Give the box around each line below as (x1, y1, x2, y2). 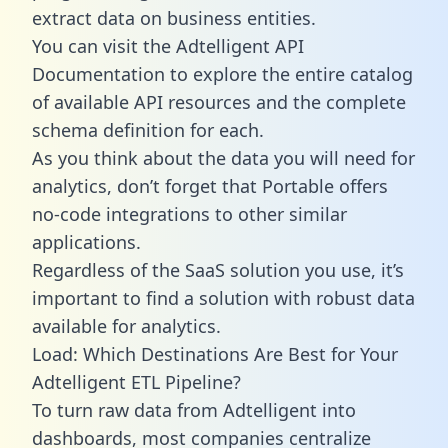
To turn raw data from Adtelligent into (32, 397, 356, 422)
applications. (32, 229, 141, 254)
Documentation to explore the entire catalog (32, 61, 413, 86)
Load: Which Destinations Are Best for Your (32, 341, 398, 366)
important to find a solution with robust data (32, 285, 415, 310)
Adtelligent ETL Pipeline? (32, 369, 241, 394)
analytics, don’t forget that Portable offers (32, 173, 388, 198)
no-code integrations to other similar (32, 201, 347, 226)
